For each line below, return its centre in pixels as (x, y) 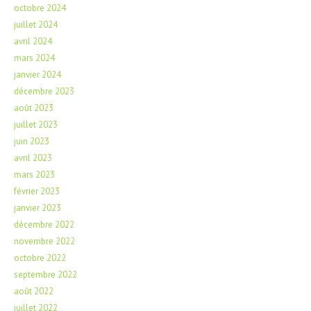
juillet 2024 (36, 24)
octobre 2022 (40, 258)
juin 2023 (32, 141)
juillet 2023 (36, 124)
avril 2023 (33, 158)
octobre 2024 (40, 8)
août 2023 (34, 108)
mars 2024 (34, 58)
